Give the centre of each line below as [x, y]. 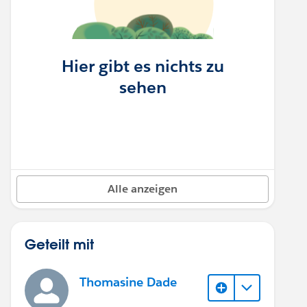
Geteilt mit [59, 244]
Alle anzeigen [143, 188]
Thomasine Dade [128, 282]
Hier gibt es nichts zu [143, 66]
